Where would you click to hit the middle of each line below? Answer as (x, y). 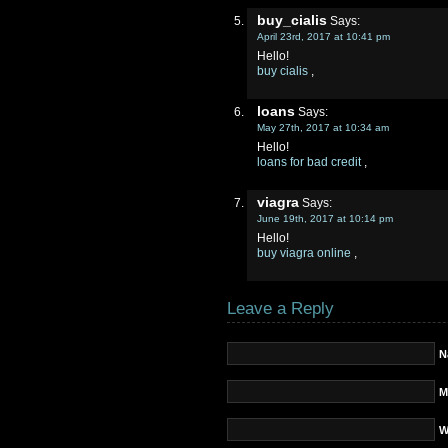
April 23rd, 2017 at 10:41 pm (323, 36)
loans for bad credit (309, 162)
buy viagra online (304, 253)
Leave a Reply (280, 308)
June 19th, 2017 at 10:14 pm (325, 218)
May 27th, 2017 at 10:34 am (323, 127)
